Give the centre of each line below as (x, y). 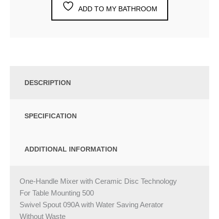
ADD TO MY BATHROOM (118, 9)
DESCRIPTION (48, 82)
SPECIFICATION (51, 116)
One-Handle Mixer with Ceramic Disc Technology (98, 181)
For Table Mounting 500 (57, 193)
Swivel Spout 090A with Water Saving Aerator (91, 205)
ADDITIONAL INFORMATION (71, 149)
